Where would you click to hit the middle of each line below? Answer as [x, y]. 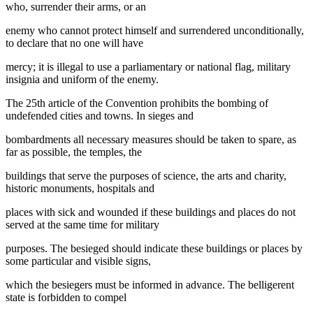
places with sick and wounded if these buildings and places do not [151, 212]
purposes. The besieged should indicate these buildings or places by [154, 248]
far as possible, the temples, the [74, 152]
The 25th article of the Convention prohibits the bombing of [137, 103]
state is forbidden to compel [66, 297]
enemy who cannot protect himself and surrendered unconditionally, [155, 30]
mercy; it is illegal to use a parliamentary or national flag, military [148, 66]
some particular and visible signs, [78, 261]
